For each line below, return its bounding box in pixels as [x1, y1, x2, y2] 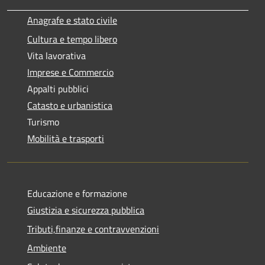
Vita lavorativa [27, 48, 86, 63]
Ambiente [27, 240, 66, 255]
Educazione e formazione [27, 186, 127, 201]
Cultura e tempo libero [27, 31, 117, 46]
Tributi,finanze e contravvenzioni [27, 221, 159, 236]
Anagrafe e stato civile [27, 12, 117, 27]
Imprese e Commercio [27, 64, 114, 79]
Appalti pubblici [27, 81, 89, 96]
